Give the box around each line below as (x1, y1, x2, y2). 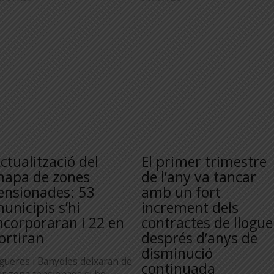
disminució (141, 243, 213, 263)
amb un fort (141, 182, 221, 202)
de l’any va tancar (141, 167, 256, 187)
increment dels (141, 198, 239, 217)
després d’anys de (141, 228, 257, 248)
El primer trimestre (141, 152, 267, 171)
